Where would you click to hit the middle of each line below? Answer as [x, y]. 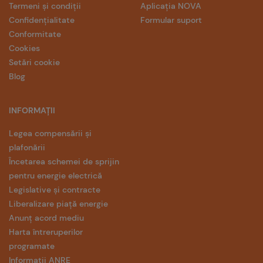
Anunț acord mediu [46, 218]
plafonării [27, 147]
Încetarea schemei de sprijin [64, 161]
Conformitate [35, 34]
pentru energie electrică [55, 176]
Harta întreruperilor [46, 232]
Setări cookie [34, 62]
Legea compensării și [50, 133]
